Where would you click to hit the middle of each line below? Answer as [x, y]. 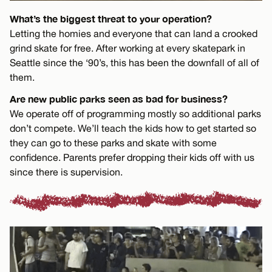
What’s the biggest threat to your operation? [111, 18]
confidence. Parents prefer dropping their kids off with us [132, 157]
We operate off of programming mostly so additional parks [135, 113]
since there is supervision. [66, 172]
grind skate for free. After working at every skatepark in [127, 48]
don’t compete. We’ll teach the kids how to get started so [133, 128]
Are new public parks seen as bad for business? [119, 98]
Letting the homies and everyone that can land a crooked [134, 33]
